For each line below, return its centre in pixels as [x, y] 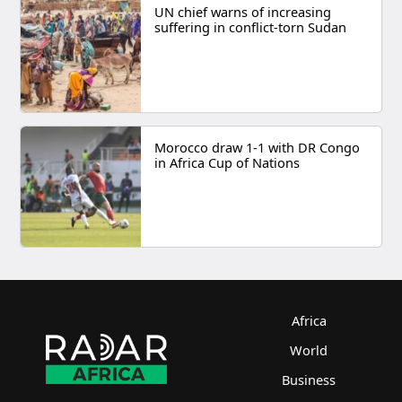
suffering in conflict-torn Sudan [250, 27]
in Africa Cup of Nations [227, 162]
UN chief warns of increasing [242, 12]
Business [309, 380]
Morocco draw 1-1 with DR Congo [257, 147]
